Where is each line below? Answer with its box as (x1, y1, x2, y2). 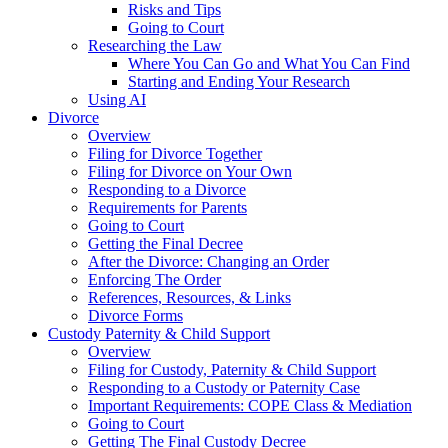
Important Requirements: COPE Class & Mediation (88, 397, 412, 415)
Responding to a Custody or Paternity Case (88, 379, 360, 397)
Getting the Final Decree (88, 235, 243, 253)
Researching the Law (88, 37, 222, 55)
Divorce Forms (88, 307, 183, 325)
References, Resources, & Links (88, 289, 291, 307)
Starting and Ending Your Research (128, 73, 350, 91)
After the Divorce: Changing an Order (88, 253, 329, 271)
